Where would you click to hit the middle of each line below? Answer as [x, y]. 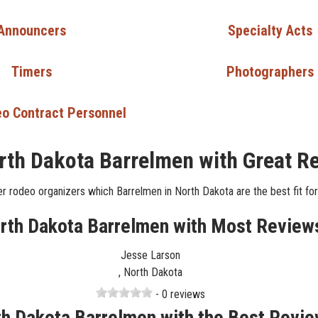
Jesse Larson [150, 256]
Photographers [270, 72]
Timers [31, 72]
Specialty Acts [270, 31]
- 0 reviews [179, 295]
